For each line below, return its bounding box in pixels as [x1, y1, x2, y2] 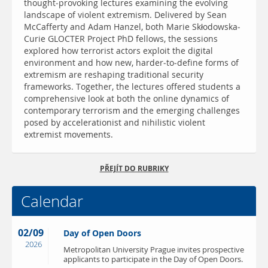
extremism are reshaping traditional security [24, 69, 203, 81]
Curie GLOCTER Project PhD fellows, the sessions [24, 33, 218, 45]
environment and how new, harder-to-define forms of [24, 57, 239, 69]
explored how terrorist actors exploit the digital [24, 45, 213, 57]
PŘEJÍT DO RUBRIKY [99, 163, 169, 174]
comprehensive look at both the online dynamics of [24, 93, 229, 105]
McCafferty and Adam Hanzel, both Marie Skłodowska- [24, 21, 240, 33]
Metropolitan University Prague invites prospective [63, 244, 244, 256]
